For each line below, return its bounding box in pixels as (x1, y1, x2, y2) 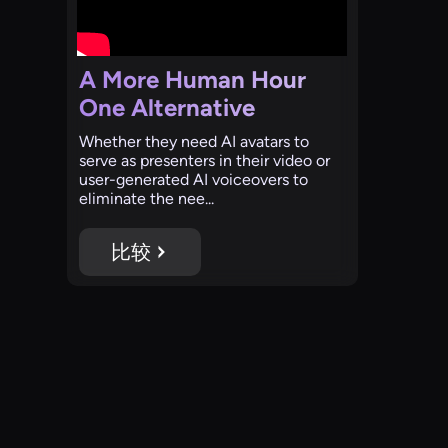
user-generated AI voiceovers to (79, 169, 309, 189)
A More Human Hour (79, 64, 307, 94)
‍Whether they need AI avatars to (79, 131, 310, 151)
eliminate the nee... (79, 188, 215, 208)
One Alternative (79, 92, 256, 122)
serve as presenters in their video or (79, 150, 331, 170)
